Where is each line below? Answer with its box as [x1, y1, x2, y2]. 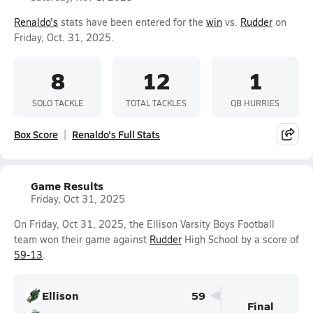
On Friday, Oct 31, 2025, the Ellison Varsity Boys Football [14, 217, 275, 231]
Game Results [31, 177, 103, 194]
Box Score [14, 127, 58, 141]
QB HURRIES [231, 96, 280, 108]
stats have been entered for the [58, 15, 206, 29]
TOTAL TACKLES [126, 96, 187, 108]
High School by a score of [182, 233, 299, 246]
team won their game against [14, 233, 150, 246]
